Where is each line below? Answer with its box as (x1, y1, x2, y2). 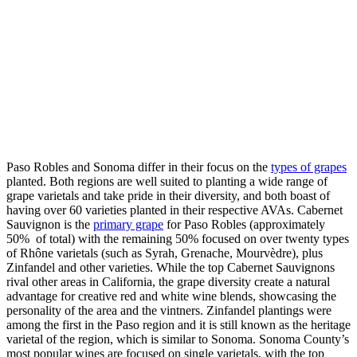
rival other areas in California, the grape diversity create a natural (6, 275, 330, 289)
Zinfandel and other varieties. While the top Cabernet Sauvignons (6, 261, 335, 275)
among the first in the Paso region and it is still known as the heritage (6, 318, 351, 332)
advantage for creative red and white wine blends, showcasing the (6, 289, 336, 304)
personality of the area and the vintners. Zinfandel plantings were (6, 304, 331, 318)
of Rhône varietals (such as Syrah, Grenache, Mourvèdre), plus (6, 246, 323, 261)
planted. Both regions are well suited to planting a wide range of (6, 175, 328, 189)
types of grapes (271, 160, 347, 175)
